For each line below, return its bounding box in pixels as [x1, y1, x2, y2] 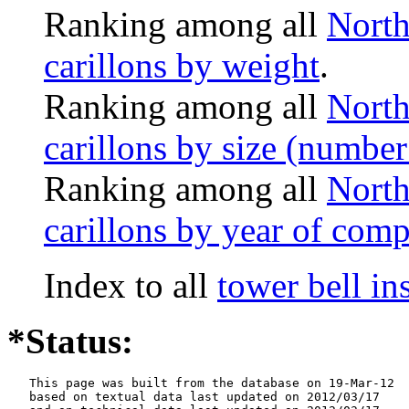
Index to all [44, 265, 217, 305]
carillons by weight [44, 45, 320, 85]
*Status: [7, 320, 133, 361]
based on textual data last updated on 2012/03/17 [7, 389, 380, 404]
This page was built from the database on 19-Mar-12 [7, 375, 394, 390]
